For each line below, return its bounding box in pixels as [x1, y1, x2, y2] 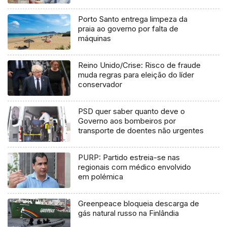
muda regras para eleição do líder [78, 70, 195, 80]
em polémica [78, 171, 124, 181]
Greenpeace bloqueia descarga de [78, 198, 200, 208]
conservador [78, 80, 123, 90]
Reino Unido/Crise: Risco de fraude [78, 60, 201, 70]
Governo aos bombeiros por [78, 116, 176, 126]
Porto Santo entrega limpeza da [78, 14, 188, 24]
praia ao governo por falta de [78, 24, 179, 34]
